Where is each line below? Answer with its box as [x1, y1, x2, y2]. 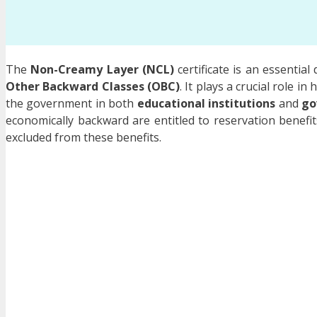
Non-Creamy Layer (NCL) [30, 62, 174, 78]
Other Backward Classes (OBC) [6, 79, 180, 95]
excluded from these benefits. [6, 129, 161, 146]
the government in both [6, 96, 137, 112]
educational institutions [137, 96, 276, 112]
